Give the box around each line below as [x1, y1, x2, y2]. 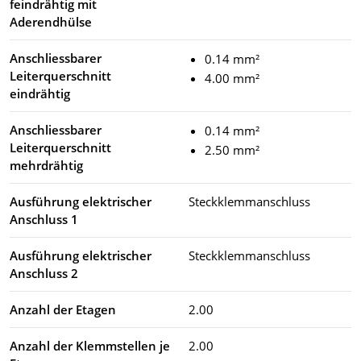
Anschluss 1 [10, 211, 78, 228]
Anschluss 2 [10, 265, 78, 282]
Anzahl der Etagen [10, 301, 116, 318]
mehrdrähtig [10, 157, 83, 174]
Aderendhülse [10, 14, 92, 31]
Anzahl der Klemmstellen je [10, 338, 170, 355]
